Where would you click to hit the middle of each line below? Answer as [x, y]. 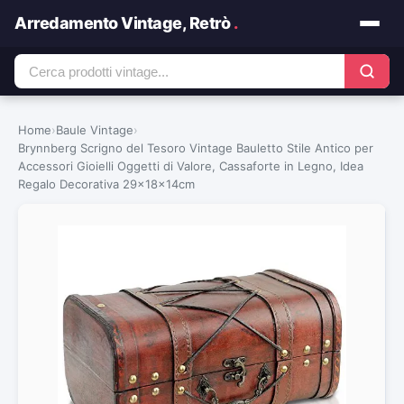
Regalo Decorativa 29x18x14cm [106, 184]
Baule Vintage [95, 130]
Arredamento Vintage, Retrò [124, 23]
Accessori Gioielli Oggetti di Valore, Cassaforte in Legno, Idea [191, 166]
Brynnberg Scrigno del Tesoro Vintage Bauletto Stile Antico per [196, 148]
